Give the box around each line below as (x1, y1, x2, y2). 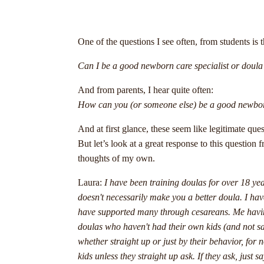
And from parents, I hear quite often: (78, 85, 213, 95)
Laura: (78, 177, 102, 187)
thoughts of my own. (78, 153, 160, 163)
